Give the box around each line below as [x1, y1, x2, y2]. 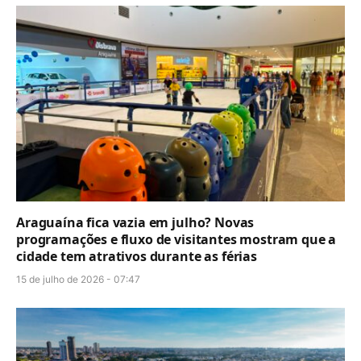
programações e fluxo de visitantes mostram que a [16, 230, 337, 248]
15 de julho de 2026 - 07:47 [16, 272, 140, 285]
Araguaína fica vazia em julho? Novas [16, 213, 255, 231]
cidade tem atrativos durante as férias [16, 247, 257, 265]
